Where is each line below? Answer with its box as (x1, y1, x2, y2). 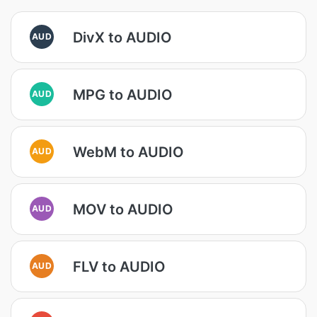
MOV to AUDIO (73, 200, 173, 218)
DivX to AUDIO (73, 28, 172, 46)
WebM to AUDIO (73, 143, 184, 161)
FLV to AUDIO (73, 258, 166, 275)
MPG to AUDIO (73, 86, 173, 103)
